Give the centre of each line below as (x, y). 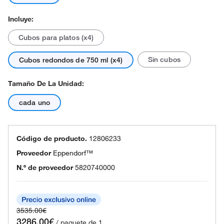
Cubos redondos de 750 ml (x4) (71, 60)
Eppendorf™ (73, 153)
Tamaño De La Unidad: (46, 83)
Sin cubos (164, 59)
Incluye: (21, 19)
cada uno (34, 102)
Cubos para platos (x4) (56, 37)
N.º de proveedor (45, 167)
